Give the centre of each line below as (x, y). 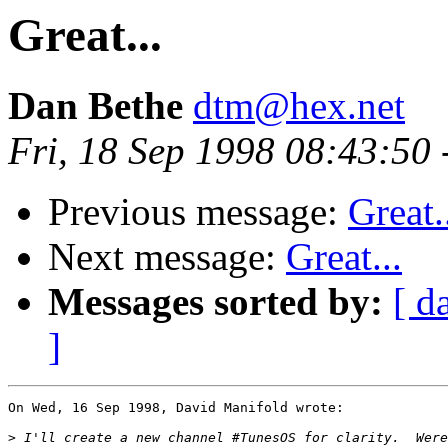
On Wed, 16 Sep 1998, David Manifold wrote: (176, 408)
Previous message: (198, 212)
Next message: (167, 257)
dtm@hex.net (299, 106)
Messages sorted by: (215, 302)
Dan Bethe (95, 106)
